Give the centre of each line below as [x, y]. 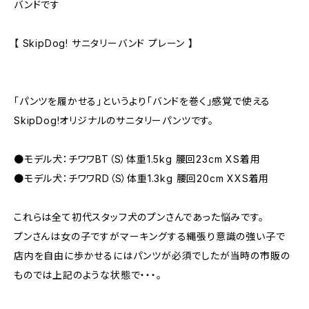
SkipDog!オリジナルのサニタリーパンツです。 [114, 120]
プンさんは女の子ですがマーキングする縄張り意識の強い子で [150, 236]
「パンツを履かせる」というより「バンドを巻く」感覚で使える [142, 101]
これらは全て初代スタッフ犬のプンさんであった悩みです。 [139, 217]
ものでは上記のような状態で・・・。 [88, 275]
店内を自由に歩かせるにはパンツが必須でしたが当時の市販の [152, 256]
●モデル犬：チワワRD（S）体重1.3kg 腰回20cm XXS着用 [142, 178]
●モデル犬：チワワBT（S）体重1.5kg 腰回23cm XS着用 [137, 159]
